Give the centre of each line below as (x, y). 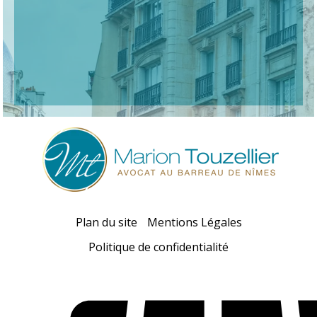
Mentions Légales (194, 222)
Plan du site (106, 222)
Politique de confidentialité (158, 247)
